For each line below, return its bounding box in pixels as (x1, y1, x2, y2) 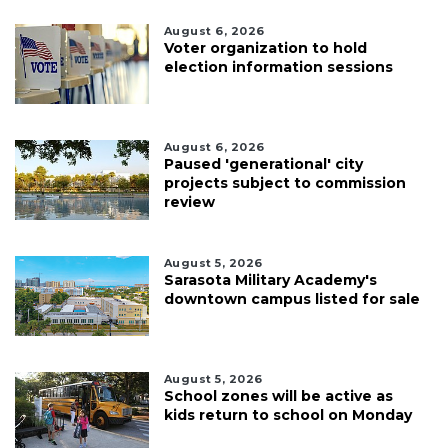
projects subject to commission (163, 173, 406, 192)
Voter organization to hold (163, 38, 367, 57)
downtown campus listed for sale (163, 289, 420, 308)
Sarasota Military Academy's (163, 270, 377, 289)
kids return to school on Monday (163, 405, 412, 424)
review (163, 192, 215, 211)
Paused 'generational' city (163, 154, 363, 173)
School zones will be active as (163, 386, 393, 405)
